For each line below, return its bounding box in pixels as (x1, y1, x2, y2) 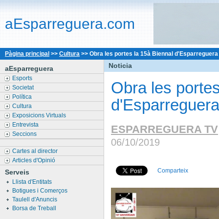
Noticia (109, 62, 132, 69)
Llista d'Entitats (12, 178, 53, 185)
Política (12, 93, 33, 100)
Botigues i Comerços (12, 187, 69, 194)
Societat (12, 84, 35, 91)
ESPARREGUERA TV (111, 123, 218, 136)
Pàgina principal (5, 50, 49, 57)
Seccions (12, 131, 38, 137)
